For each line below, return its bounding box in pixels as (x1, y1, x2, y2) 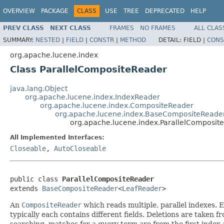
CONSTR (89, 36, 114, 43)
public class (10, 174, 62, 183)
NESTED (35, 36, 60, 43)
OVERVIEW (3, 7, 35, 14)
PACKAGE (41, 7, 68, 14)
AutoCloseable (54, 144, 106, 152)
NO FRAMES (140, 24, 175, 31)
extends (10, 184, 42, 192)
